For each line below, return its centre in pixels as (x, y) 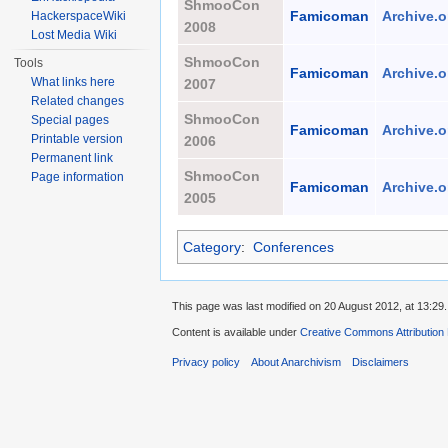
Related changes (78, 101)
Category (212, 247)
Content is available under (236, 332)
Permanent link (72, 158)
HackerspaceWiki (79, 16)
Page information (78, 177)
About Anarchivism (296, 362)
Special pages (70, 120)
